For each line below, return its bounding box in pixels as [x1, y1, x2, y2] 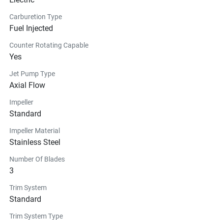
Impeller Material [9, 126, 60, 135]
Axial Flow [9, 80, 45, 90]
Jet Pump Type [9, 69, 55, 78]
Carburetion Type [9, 12, 62, 21]
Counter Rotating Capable [9, 41, 88, 49]
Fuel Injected [9, 23, 53, 33]
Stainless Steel [9, 137, 60, 147]
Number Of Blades [9, 155, 65, 163]
